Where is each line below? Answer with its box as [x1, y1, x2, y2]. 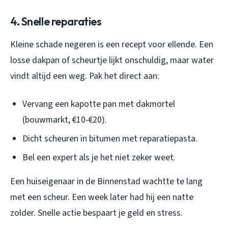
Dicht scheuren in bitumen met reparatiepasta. [22, 132, 197, 146]
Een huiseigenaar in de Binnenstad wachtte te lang [10, 175, 203, 188]
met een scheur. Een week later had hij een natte [10, 190, 193, 204]
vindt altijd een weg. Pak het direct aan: [10, 70, 159, 83]
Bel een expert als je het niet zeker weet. [22, 151, 176, 164]
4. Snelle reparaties [10, 14, 102, 29]
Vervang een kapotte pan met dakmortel [22, 98, 175, 111]
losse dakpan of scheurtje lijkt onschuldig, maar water [10, 54, 214, 67]
